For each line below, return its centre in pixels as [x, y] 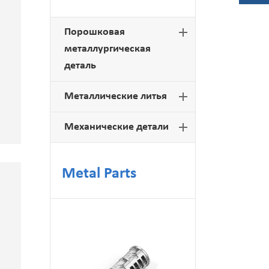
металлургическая [108, 49]
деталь [80, 66]
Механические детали [117, 127]
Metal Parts [99, 174]
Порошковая [95, 32]
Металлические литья [116, 96]
